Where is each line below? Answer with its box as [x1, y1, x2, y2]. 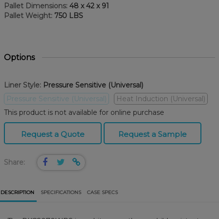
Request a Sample [118, 130, 187, 139]
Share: [4, 158, 25, 167]
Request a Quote [21, 130, 85, 139]
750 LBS [52, 11, 83, 21]
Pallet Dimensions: [4, 1, 67, 11]
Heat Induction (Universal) [116, 94, 205, 104]
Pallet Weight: [4, 11, 52, 21]
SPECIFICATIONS [40, 189, 81, 196]
